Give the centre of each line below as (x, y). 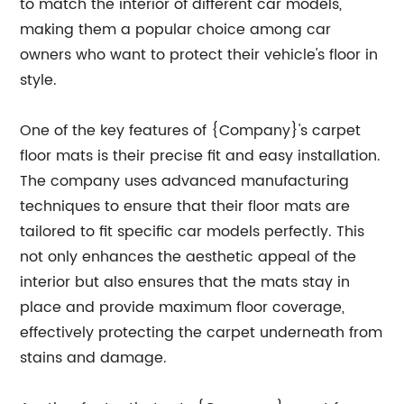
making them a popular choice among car (176, 30)
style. (39, 80)
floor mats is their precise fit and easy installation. (201, 156)
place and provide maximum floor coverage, (183, 308)
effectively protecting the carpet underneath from (202, 333)
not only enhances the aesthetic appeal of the (188, 257)
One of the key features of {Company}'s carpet (191, 131)
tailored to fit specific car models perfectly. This (193, 232)
